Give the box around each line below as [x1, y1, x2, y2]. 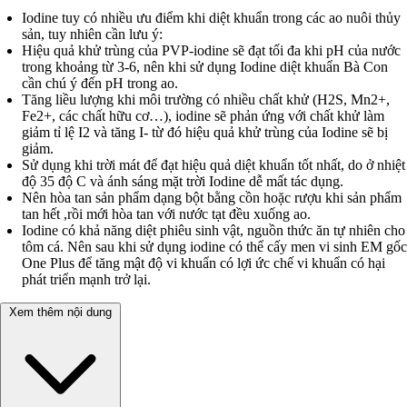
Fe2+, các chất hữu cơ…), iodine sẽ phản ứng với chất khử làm [22, 108, 384, 124]
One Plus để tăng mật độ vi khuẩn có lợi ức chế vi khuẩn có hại [22, 255, 385, 272]
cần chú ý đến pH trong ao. [22, 75, 178, 92]
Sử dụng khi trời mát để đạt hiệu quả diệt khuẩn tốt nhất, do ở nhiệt [22, 157, 405, 174]
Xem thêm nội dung [9, 305, 112, 320]
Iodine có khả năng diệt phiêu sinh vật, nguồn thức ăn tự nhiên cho [22, 223, 405, 239]
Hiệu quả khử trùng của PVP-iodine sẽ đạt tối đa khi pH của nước [22, 43, 401, 59]
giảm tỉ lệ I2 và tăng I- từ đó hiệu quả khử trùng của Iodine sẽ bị [22, 124, 388, 141]
